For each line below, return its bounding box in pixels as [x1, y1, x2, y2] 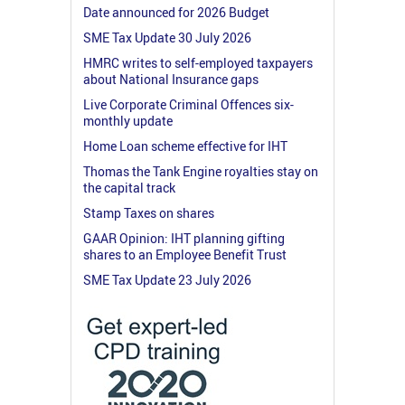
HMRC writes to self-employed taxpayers [83, 54, 313, 72]
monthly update [83, 112, 173, 130]
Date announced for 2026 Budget [83, 4, 269, 22]
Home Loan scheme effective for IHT [83, 137, 287, 155]
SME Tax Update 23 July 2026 [83, 271, 251, 289]
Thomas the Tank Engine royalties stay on [83, 163, 318, 181]
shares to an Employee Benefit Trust [83, 246, 287, 264]
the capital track [83, 179, 175, 197]
